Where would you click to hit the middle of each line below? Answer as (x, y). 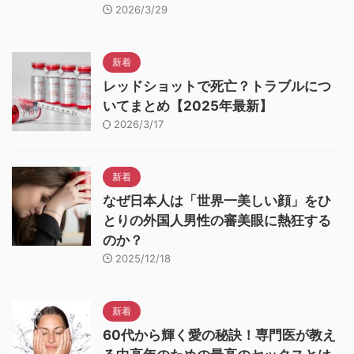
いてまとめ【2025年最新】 (188, 105)
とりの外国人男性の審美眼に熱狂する (217, 220)
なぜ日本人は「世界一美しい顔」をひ (217, 200)
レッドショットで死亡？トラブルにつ (217, 86)
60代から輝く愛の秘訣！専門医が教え (219, 335)
